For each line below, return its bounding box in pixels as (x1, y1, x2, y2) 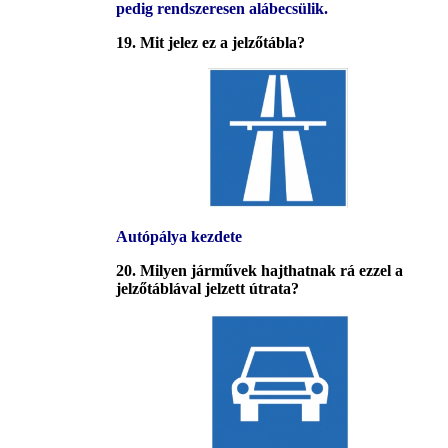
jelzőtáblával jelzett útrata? (116, 280, 299, 298)
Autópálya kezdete (116, 228, 242, 246)
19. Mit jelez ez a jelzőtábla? (116, 34, 305, 52)
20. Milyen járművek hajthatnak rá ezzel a (116, 262, 403, 280)
